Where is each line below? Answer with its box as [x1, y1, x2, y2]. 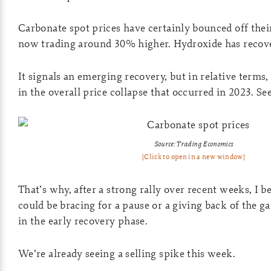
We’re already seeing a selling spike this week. [18, 246, 235, 260]
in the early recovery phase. [18, 214, 148, 227]
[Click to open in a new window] [142, 152, 246, 162]
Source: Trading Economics [154, 139, 233, 148]
